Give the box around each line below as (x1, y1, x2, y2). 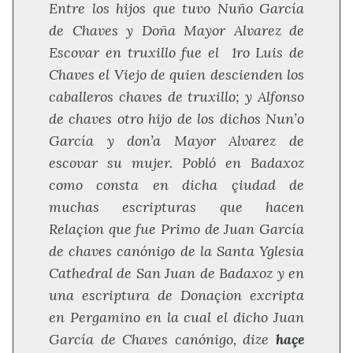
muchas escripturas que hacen (49, 198, 304, 217)
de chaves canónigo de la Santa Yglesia (49, 242, 304, 261)
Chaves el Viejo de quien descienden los (49, 65, 304, 84)
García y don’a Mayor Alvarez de (49, 132, 304, 150)
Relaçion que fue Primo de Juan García (49, 220, 304, 239)
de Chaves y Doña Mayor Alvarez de (49, 21, 304, 40)
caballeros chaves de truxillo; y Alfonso (49, 87, 304, 106)
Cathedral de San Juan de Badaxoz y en (49, 264, 304, 283)
